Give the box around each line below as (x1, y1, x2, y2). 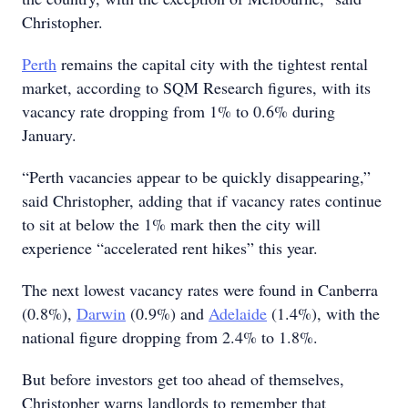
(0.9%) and (126, 302, 209, 324)
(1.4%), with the (267, 302, 380, 324)
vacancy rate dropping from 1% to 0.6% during (22, 100, 335, 122)
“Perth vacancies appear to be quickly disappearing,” (22, 166, 371, 188)
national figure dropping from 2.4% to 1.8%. (22, 326, 318, 348)
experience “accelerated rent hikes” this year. (22, 237, 318, 259)
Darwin (76, 302, 126, 324)
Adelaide (209, 302, 267, 324)
